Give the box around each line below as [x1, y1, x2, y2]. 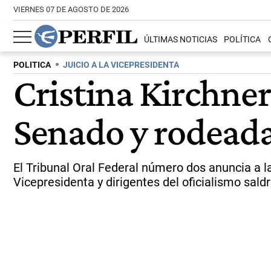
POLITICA [13, 60, 51, 70]
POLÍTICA [224, 34, 261, 45]
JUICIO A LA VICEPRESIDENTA [63, 60, 179, 70]
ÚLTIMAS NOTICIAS [144, 34, 218, 45]
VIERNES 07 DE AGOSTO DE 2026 [13, 5, 129, 14]
